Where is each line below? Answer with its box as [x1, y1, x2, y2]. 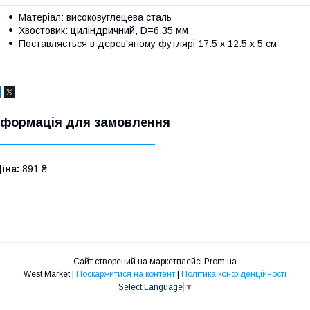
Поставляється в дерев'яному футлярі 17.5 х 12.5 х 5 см [19, 38, 277, 50]
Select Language [118, 282, 183, 293]
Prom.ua [204, 257, 237, 267]
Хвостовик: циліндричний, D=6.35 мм [19, 25, 188, 37]
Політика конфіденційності [181, 269, 286, 280]
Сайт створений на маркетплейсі [73, 257, 204, 267]
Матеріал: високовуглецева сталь [19, 12, 172, 24]
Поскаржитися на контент [76, 269, 175, 280]
